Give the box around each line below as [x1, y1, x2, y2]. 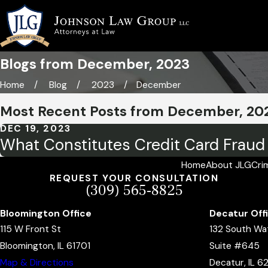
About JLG [205, 159, 251, 171]
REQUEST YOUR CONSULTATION [49, 172, 219, 184]
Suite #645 [209, 239, 260, 252]
